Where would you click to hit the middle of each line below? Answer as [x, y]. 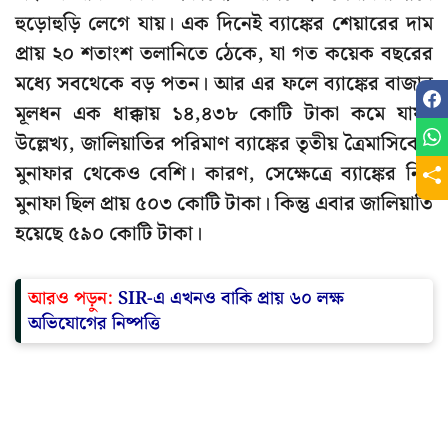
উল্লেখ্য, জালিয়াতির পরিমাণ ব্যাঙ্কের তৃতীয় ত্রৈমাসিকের [224, 144]
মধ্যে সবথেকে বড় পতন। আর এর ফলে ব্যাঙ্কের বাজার [224, 84]
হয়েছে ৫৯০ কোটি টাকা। [108, 234]
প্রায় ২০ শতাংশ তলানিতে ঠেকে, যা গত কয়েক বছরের [224, 54]
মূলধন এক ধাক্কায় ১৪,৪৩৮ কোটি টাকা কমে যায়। [224, 114]
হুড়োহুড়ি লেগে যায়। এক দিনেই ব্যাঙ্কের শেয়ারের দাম [224, 24]
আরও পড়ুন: [73, 299]
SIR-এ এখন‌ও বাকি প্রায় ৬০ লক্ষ [231, 299]
